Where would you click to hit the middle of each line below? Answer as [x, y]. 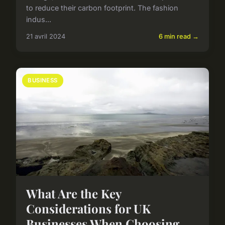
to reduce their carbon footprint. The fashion [102, 8]
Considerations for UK [88, 209]
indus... [39, 20]
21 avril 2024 [46, 37]
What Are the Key [74, 194]
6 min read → [179, 37]
